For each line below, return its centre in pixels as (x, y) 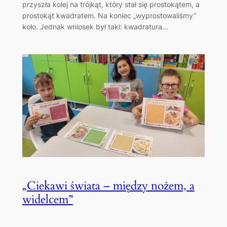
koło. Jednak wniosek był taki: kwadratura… (95, 26)
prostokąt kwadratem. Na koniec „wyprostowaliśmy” (109, 15)
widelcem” (47, 199)
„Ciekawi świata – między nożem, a (108, 185)
